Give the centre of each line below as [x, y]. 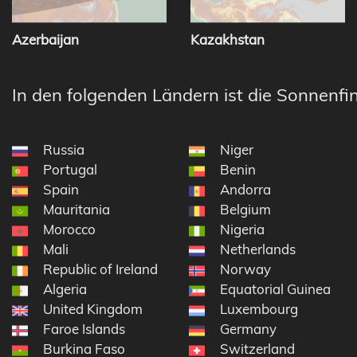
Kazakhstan [228, 40]
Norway [245, 269]
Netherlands [257, 249]
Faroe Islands [84, 329]
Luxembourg [259, 309]
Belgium [245, 210]
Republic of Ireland [100, 269]
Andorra [245, 190]
